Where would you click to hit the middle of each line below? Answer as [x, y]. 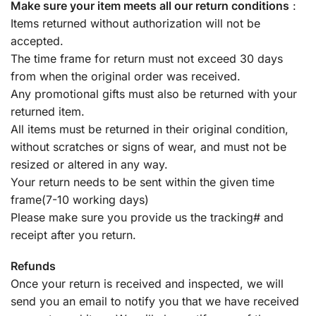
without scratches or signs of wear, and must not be [148, 146]
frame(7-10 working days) [80, 199]
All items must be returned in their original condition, [150, 129]
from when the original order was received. [126, 76]
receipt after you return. [73, 235]
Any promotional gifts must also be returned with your [154, 93]
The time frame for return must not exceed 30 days [147, 58]
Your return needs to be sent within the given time [142, 182]
